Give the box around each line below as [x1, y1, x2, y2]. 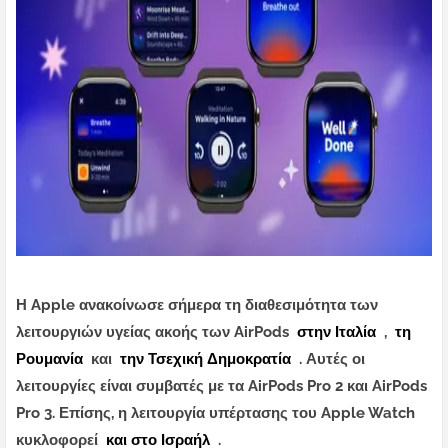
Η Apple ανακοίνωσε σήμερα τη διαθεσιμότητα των [16, 296, 378, 315]
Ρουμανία [16, 350, 87, 369]
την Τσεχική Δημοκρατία [116, 350, 295, 369]
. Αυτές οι [295, 350, 365, 369]
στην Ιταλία [293, 323, 380, 342]
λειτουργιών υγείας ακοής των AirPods [16, 323, 293, 342]
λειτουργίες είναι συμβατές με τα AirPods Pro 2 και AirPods [16, 377, 427, 396]
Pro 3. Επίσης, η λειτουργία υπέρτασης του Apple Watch [16, 404, 415, 423]
